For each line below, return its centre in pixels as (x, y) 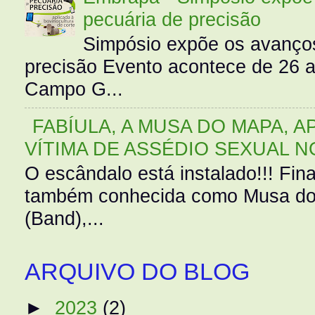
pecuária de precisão (172, 20)
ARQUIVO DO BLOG (137, 272)
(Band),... (64, 219)
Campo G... (74, 89)
